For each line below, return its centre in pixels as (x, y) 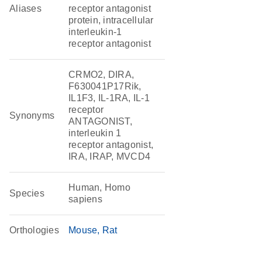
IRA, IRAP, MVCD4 (110, 156)
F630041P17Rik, (105, 86)
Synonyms (32, 116)
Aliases (25, 8)
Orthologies (34, 230)
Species (27, 193)
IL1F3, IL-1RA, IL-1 (109, 98)
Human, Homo (99, 187)
